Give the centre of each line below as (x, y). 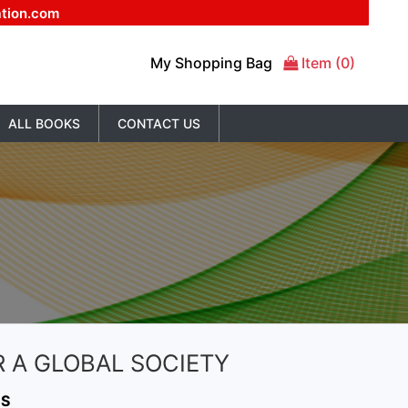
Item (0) (328, 63)
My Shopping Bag (216, 63)
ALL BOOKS (44, 123)
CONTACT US (158, 123)
